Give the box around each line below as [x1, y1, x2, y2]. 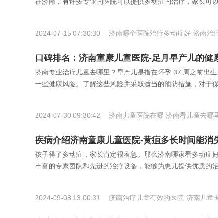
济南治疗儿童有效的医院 [109, 194, 184, 202]
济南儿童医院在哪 [109, 111, 163, 120]
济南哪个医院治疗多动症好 [109, 29, 191, 37]
